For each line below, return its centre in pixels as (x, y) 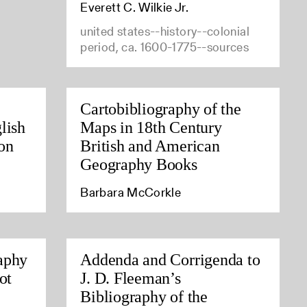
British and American (150, 146)
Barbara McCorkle (131, 192)
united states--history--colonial (165, 32)
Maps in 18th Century (151, 128)
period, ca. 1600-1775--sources (165, 47)
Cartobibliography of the (161, 109)
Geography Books (139, 165)
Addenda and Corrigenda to (170, 259)
